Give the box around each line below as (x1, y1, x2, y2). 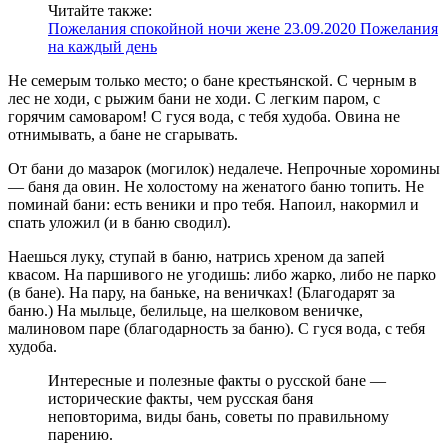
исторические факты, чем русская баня (48, 390, 313, 408)
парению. (48, 426, 113, 444)
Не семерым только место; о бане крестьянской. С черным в (8, 72, 417, 90)
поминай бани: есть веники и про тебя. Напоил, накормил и (8, 196, 419, 214)
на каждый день (48, 38, 157, 56)
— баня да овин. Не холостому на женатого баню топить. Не (8, 178, 424, 196)
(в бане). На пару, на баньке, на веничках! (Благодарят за (8, 284, 395, 302)
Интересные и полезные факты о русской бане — (48, 372, 386, 390)
